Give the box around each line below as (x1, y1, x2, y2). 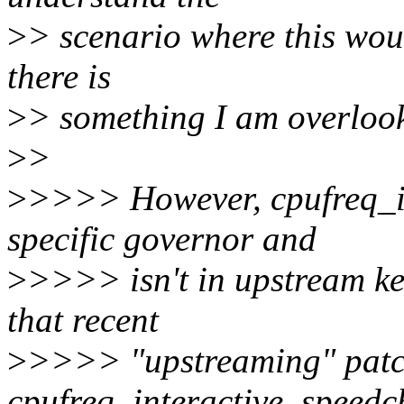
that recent (7, 300, 159, 340)
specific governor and (7, 219, 317, 259)
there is (7, 57, 111, 96)
